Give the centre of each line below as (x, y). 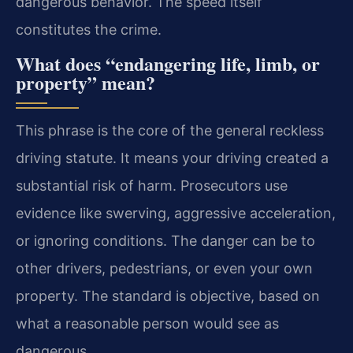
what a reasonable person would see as (147, 324)
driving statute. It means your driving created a (172, 158)
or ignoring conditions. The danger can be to (165, 241)
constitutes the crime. (89, 30)
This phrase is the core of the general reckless (170, 131)
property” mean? (85, 83)
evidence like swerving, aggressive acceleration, (176, 214)
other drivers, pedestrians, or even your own (164, 269)
